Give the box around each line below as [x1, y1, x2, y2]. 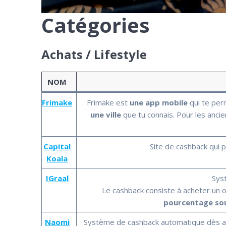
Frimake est [87, 97, 130, 107]
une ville [90, 109, 122, 120]
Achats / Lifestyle [41, 45, 147, 63]
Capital [43, 141, 71, 151]
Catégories [41, 11, 150, 39]
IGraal [45, 173, 69, 183]
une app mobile [130, 97, 188, 107]
